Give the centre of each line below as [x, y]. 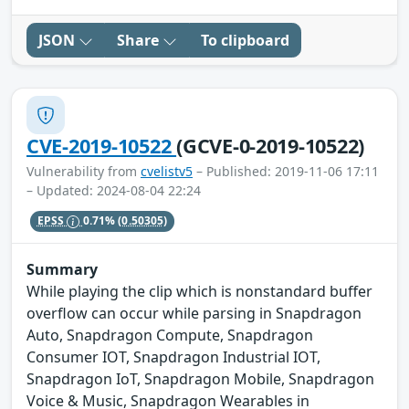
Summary [62, 269]
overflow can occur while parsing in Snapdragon [194, 313]
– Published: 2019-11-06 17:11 [286, 172]
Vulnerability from [84, 172]
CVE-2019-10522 [102, 146]
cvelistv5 [167, 172]
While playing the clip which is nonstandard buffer [199, 291]
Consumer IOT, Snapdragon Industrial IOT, [173, 357]
